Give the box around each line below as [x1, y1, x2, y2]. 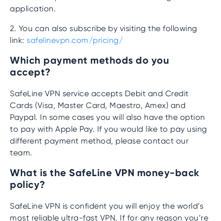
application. [10, 4, 56, 13]
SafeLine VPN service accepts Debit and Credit [10, 89, 189, 98]
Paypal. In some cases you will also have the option [10, 112, 205, 122]
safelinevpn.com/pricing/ [27, 36, 123, 45]
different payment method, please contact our [10, 136, 188, 146]
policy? [10, 178, 45, 191]
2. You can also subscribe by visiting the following [10, 24, 197, 33]
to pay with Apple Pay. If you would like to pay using [10, 124, 207, 134]
